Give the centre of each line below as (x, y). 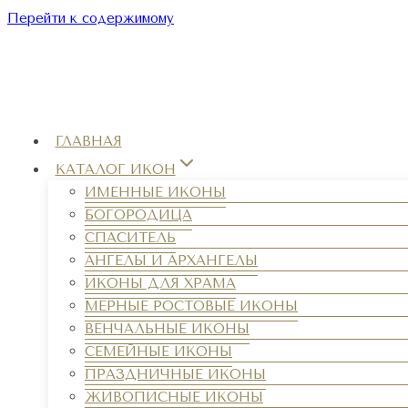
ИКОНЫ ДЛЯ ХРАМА (160, 282)
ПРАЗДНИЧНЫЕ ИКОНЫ (175, 373)
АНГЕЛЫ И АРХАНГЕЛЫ (171, 260)
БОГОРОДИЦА (138, 214)
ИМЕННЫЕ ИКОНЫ (155, 191)
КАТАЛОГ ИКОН (115, 169)
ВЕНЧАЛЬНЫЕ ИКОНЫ (167, 328)
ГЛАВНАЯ (88, 141)
